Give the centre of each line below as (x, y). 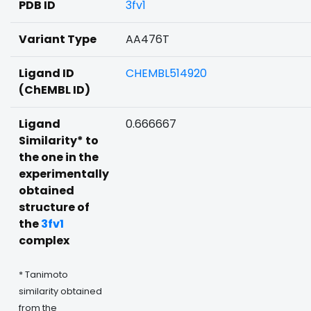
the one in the (59, 157)
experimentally (64, 174)
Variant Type (58, 39)
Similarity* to (59, 141)
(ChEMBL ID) (54, 90)
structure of (54, 207)
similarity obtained (60, 291)
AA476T (148, 39)
